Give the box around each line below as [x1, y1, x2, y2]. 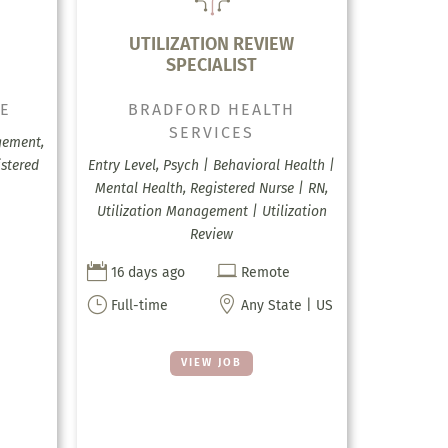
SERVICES [169, 123, 255, 143]
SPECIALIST [166, 54, 258, 77]
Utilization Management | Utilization [96, 203, 327, 221]
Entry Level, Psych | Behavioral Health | [88, 157, 336, 175]
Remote [240, 264, 290, 282]
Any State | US [240, 297, 333, 315]
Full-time [110, 297, 168, 315]
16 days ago [110, 264, 185, 282]
